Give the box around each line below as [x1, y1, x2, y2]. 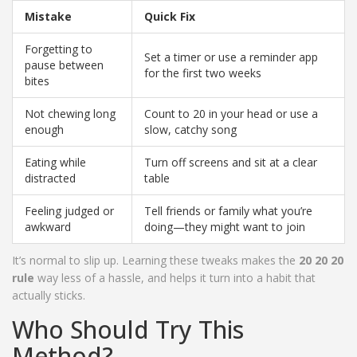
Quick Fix [144, 9, 195, 25]
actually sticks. [12, 288, 85, 304]
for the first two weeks [144, 65, 261, 81]
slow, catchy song [144, 122, 237, 138]
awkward [25, 219, 71, 235]
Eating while [25, 155, 86, 171]
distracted [25, 171, 76, 186]
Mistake [25, 9, 72, 25]
